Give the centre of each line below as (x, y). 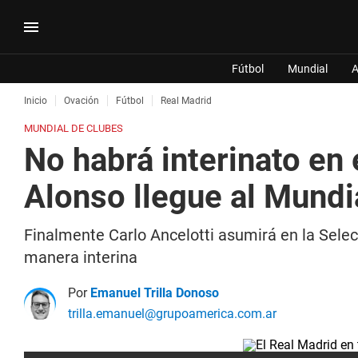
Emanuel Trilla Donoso (155, 293)
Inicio (36, 101)
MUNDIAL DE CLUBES (74, 128)
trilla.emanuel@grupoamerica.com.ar (172, 314)
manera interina (81, 257)
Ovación (82, 101)
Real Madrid (186, 101)
